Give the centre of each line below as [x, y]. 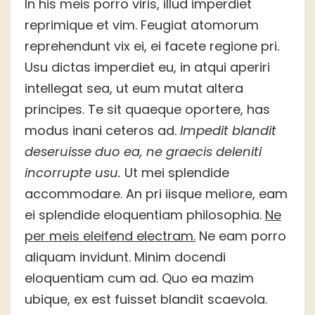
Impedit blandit [228, 131]
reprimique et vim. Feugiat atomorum [142, 25]
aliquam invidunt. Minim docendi [125, 257]
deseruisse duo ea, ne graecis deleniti [143, 152]
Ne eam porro [241, 236]
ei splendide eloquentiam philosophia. [145, 215]
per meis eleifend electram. [110, 236]
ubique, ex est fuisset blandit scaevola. [146, 300]
